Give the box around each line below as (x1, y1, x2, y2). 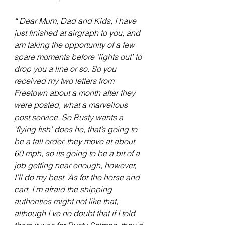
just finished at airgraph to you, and (14, 28, 142, 38)
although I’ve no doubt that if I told (14, 208, 137, 219)
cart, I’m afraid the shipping (14, 184, 114, 195)
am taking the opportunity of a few (14, 40, 137, 50)
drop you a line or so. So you (14, 64, 118, 74)
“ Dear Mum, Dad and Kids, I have (14, 16, 138, 26)
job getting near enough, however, (14, 160, 138, 171)
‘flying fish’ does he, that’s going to (14, 124, 139, 135)
